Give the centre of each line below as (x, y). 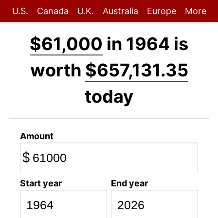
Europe (161, 11)
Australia (120, 11)
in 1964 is (145, 44)
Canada (53, 11)
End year (129, 183)
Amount (36, 136)
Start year (41, 183)
